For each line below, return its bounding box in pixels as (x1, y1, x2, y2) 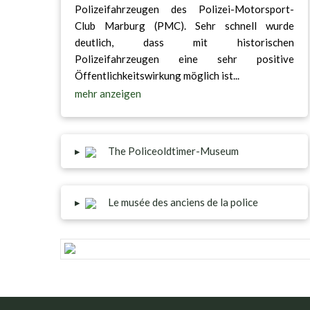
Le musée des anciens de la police (106, 196, 259, 209)
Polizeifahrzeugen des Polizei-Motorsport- (74, 3, 294, 16)
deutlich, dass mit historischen (74, 36, 294, 49)
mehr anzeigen (74, 86, 141, 100)
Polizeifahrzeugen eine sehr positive (74, 53, 294, 66)
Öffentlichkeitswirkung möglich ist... (74, 69, 239, 82)
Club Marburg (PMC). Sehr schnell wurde (74, 19, 294, 33)
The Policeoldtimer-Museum (106, 144, 239, 157)
